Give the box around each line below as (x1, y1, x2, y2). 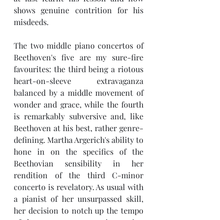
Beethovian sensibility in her (14, 158, 143, 168)
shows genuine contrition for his (14, 5, 143, 15)
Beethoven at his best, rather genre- (14, 123, 143, 133)
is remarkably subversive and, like (14, 111, 143, 121)
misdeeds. (14, 17, 49, 27)
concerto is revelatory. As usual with (14, 182, 143, 192)
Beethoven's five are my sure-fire (14, 52, 143, 62)
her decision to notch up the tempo (14, 205, 143, 216)
